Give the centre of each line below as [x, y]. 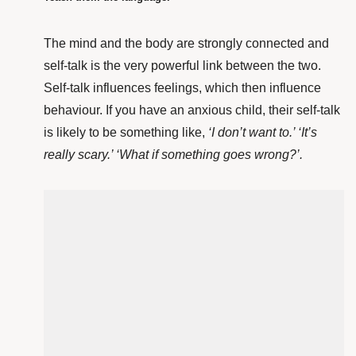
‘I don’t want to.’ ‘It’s [263, 133]
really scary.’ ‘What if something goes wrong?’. [173, 155]
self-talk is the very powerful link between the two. [182, 66]
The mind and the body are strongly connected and [186, 44]
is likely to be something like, [126, 133]
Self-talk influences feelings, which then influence [182, 88]
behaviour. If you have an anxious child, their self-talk [192, 110]
